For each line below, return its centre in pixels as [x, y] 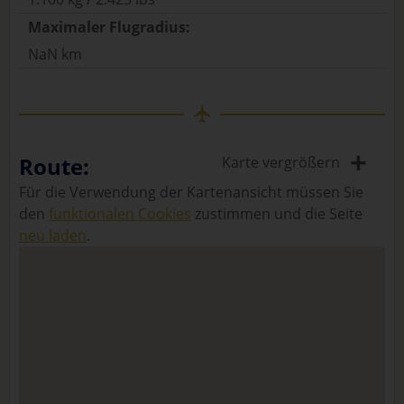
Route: [54, 166]
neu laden [53, 235]
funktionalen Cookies [120, 214]
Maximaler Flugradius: [109, 27]
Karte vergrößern [281, 162]
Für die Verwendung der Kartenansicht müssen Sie [191, 192]
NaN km [55, 54]
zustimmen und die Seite [277, 214]
